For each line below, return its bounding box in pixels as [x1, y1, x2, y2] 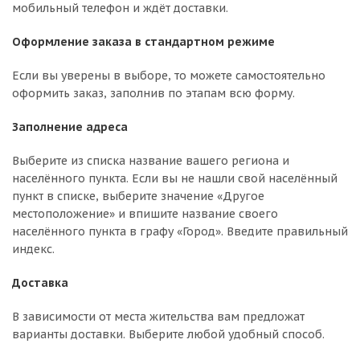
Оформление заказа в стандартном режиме [12, 35, 275, 49]
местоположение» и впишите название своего [12, 207, 278, 221]
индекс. [12, 242, 55, 256]
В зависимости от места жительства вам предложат [12, 309, 305, 324]
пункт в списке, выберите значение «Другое [12, 189, 264, 203]
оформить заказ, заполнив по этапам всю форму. [12, 86, 295, 100]
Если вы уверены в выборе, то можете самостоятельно [12, 68, 325, 83]
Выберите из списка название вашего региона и [12, 153, 289, 168]
